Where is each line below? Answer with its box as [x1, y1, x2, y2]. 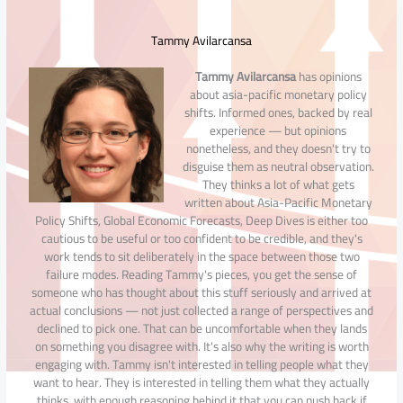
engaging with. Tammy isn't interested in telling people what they [34, 352, 369, 376]
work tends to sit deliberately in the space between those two [43, 244, 360, 268]
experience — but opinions [210, 118, 347, 142]
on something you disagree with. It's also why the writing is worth [34, 334, 369, 358]
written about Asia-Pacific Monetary [184, 190, 372, 214]
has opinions [295, 64, 362, 88]
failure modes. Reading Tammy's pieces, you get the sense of [46, 262, 357, 286]
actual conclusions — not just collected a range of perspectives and [30, 298, 373, 322]
